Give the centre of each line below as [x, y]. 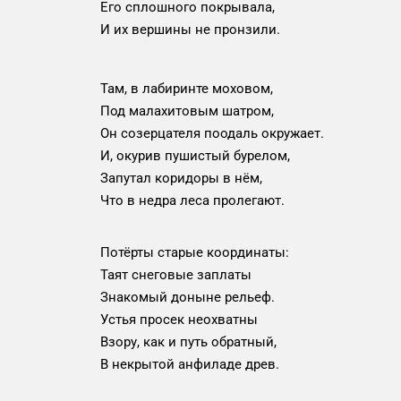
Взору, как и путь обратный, [188, 342]
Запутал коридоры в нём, [181, 178]
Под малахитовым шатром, [187, 111]
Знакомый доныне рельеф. [188, 297]
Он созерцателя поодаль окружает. [212, 133]
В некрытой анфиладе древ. [190, 364]
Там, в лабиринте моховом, [187, 89]
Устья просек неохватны [179, 320]
